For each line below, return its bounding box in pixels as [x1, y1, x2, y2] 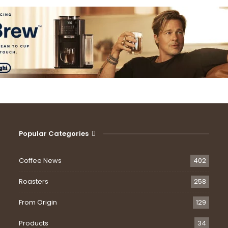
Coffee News [19, 156, 62, 166]
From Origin [19, 197, 58, 208]
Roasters [19, 177, 49, 187]
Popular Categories [19, 128, 89, 138]
